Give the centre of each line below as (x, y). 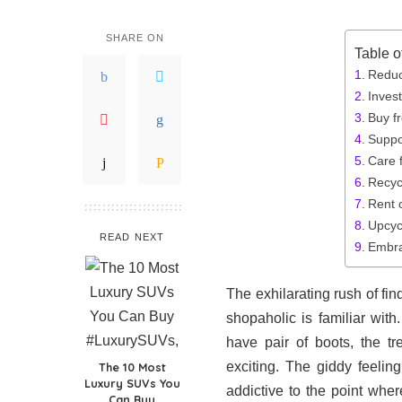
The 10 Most (132, 367)
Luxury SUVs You (132, 383)
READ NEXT (132, 237)
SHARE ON (135, 38)
